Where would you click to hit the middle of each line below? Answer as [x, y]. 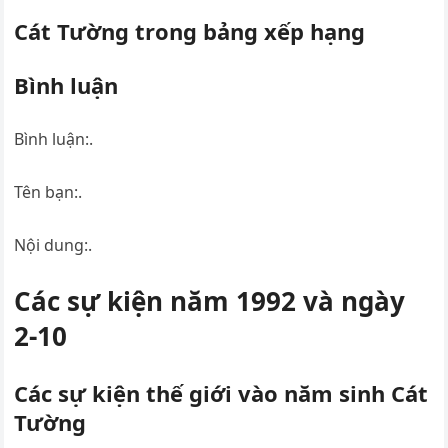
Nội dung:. [53, 244]
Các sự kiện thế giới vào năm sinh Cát [221, 392]
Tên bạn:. [48, 191]
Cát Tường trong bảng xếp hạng [190, 30]
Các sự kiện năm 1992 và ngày [210, 300]
